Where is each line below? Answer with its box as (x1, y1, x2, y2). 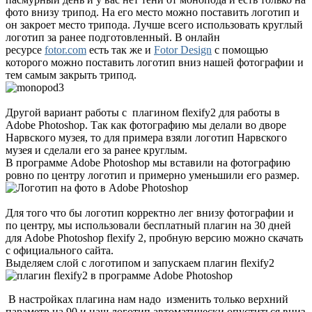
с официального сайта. (6, 244, 114, 256)
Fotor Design (154, 43, 212, 56)
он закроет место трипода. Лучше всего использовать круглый (6, 18, 303, 31)
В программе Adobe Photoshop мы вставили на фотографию (6, 156, 290, 169)
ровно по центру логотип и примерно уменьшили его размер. (6, 169, 299, 181)
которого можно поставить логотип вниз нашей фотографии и (6, 56, 304, 68)
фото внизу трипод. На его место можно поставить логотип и (6, 6, 299, 18)
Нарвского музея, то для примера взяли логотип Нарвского (6, 131, 287, 143)
